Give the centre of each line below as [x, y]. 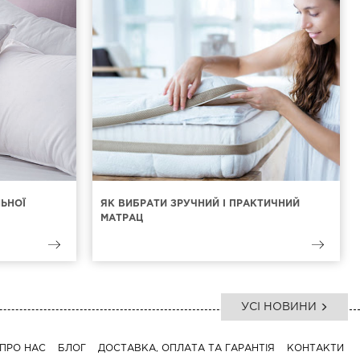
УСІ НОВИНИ [280, 307]
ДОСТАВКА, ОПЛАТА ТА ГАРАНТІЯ [186, 348]
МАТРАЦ [121, 218]
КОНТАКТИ [315, 348]
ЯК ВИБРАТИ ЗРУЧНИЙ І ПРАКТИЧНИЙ [200, 204]
